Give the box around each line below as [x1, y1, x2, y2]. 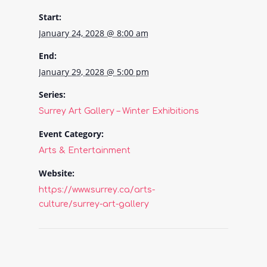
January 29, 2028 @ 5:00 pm [38, 66, 149, 77]
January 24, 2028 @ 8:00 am [38, 27, 148, 39]
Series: [38, 88, 66, 100]
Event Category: [38, 128, 104, 139]
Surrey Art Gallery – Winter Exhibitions [38, 106, 199, 116]
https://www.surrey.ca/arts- [38, 185, 155, 194]
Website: [38, 167, 74, 179]
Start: [38, 11, 61, 23]
